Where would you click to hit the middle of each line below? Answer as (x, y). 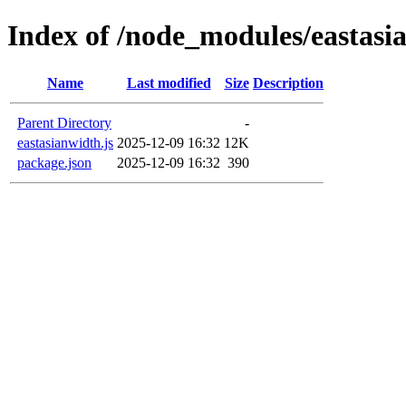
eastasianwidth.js (65, 142)
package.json (54, 162)
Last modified (169, 82)
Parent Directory (64, 122)
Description (288, 82)
